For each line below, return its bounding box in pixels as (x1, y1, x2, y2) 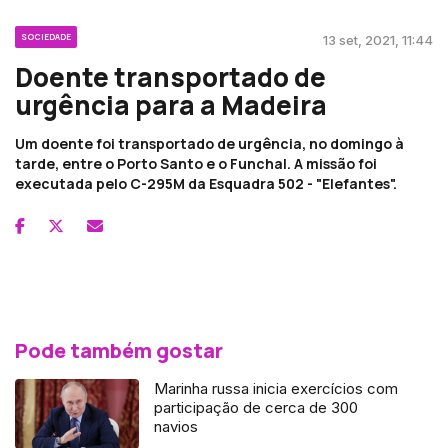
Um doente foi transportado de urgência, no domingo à (15, 133, 404, 153)
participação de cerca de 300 (154, 397, 359, 417)
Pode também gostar (15, 336, 223, 364)
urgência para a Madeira (15, 86, 327, 123)
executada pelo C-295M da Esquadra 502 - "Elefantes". (15, 173, 397, 193)
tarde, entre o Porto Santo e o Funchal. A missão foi (15, 153, 377, 173)
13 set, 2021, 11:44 (323, 31, 433, 48)
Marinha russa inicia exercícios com (154, 378, 399, 398)
